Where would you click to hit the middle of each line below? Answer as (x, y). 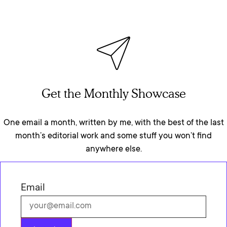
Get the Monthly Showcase (113, 93)
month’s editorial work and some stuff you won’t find (113, 136)
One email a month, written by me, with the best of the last (113, 123)
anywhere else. (113, 149)
